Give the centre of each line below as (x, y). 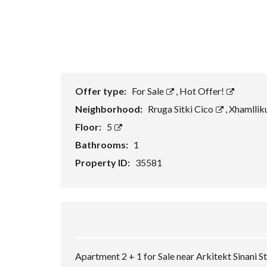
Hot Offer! (203, 91)
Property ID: (103, 162)
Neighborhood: (110, 109)
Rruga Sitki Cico (181, 109)
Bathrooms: (103, 145)
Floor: (89, 127)
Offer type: (102, 91)
